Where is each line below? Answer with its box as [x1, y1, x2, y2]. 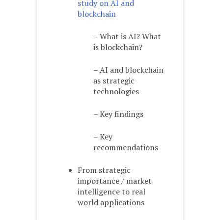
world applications [78, 197, 144, 208]
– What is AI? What [93, 31, 161, 42]
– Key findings [93, 109, 143, 120]
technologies [93, 86, 139, 97]
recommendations [93, 142, 158, 153]
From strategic [78, 165, 131, 176]
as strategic [93, 75, 135, 86]
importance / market [78, 175, 152, 187]
